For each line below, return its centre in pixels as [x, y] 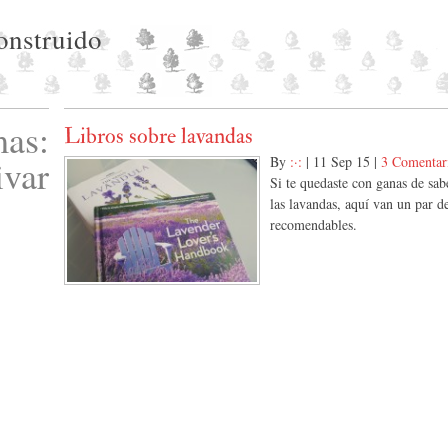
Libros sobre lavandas [158, 136]
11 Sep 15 [341, 162]
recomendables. [313, 225]
